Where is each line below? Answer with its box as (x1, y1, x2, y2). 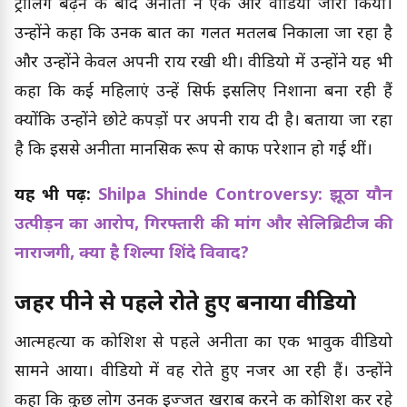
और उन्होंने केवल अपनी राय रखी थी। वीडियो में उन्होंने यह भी (15, 53, 392, 74)
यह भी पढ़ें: (15, 185, 99, 207)
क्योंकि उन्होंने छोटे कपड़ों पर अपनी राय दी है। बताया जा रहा (15, 111, 392, 133)
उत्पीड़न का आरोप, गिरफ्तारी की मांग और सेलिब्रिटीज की (15, 214, 392, 236)
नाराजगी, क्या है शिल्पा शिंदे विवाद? (15, 243, 249, 265)
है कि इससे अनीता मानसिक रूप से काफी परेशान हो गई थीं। (15, 140, 372, 162)
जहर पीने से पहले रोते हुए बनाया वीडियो (15, 290, 356, 320)
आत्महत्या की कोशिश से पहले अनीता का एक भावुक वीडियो (15, 333, 392, 354)
